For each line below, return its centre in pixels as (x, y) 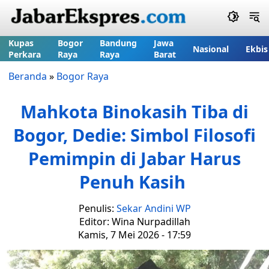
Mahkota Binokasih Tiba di (134, 111)
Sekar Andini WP (153, 208)
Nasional (211, 49)
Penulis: (97, 208)
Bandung (118, 43)
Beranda (28, 76)
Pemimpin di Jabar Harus (134, 158)
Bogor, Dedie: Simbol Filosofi (134, 135)
